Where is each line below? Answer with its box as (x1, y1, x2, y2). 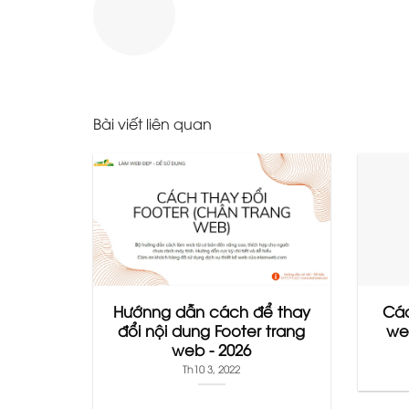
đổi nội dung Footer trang (118, 320, 306, 341)
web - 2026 (172, 339, 252, 361)
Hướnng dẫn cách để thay (112, 300, 310, 322)
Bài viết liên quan (93, 112, 212, 133)
